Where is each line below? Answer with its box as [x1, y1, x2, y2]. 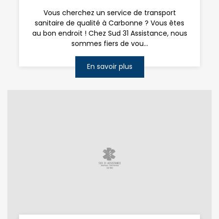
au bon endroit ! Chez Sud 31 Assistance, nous [32, 28, 187, 39]
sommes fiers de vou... [71, 39, 148, 49]
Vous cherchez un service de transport [43, 8, 176, 18]
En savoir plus [87, 61, 132, 71]
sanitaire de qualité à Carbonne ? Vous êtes [35, 18, 184, 28]
